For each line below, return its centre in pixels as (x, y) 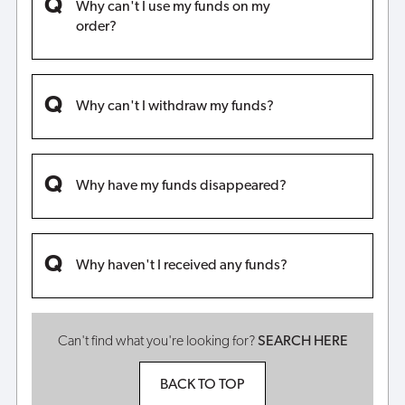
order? (96, 27)
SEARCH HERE (302, 341)
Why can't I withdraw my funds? (174, 106)
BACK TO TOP (202, 386)
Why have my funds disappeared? (181, 186)
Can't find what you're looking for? (157, 341)
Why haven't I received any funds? (181, 265)
